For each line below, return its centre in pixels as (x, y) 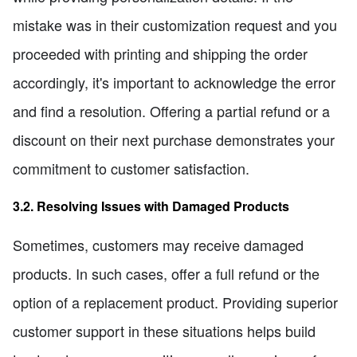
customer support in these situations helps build (164, 330)
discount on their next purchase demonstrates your (174, 140)
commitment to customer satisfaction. (131, 169)
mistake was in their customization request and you (175, 25)
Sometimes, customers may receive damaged (158, 244)
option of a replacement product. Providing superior (175, 302)
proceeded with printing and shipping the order (160, 54)
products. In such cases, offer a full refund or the (166, 273)
